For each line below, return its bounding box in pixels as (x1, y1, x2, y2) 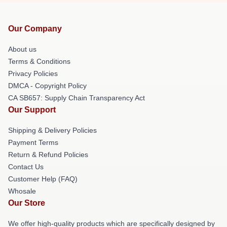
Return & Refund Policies (8, 150, 88, 159)
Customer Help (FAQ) (8, 175, 78, 183)
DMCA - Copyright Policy (8, 82, 87, 90)
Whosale (8, 187, 36, 195)
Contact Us (8, 163, 44, 171)
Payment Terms (8, 138, 58, 146)
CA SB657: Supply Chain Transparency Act (8, 94, 145, 102)
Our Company (8, 24, 62, 33)
